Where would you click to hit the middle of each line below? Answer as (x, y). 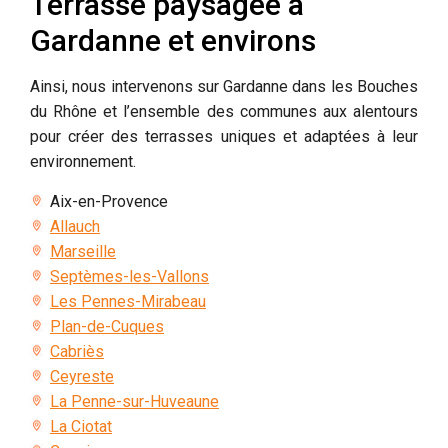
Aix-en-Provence (109, 201)
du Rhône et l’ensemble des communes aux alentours (224, 111)
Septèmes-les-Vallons (129, 276)
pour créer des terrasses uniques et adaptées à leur (224, 136)
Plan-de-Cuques (107, 326)
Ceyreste (82, 376)
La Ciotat (81, 426)
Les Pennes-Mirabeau (128, 301)
